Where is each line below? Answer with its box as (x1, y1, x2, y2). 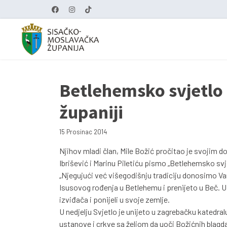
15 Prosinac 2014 (59, 128, 107, 136)
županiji (59, 101, 123, 124)
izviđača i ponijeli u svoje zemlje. (59, 195, 170, 204)
